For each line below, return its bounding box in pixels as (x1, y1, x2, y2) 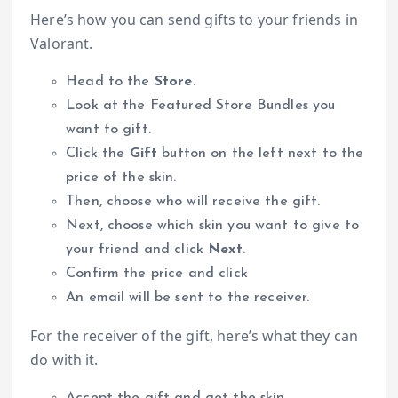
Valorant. (30, 34, 93, 54)
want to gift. (66, 123, 151, 138)
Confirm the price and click (66, 267, 248, 282)
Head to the (66, 75, 155, 90)
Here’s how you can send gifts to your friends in (30, 10, 358, 30)
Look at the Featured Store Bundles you (66, 99, 336, 114)
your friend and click (66, 243, 209, 258)
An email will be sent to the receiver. (66, 291, 310, 306)
